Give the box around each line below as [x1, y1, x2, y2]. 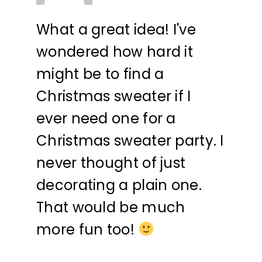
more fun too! [36, 219, 139, 239]
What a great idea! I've [36, 19, 196, 39]
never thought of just [36, 153, 186, 173]
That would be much [36, 197, 185, 217]
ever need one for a [36, 108, 176, 128]
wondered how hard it [36, 42, 194, 61]
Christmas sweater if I [36, 86, 191, 106]
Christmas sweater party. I [36, 130, 224, 150]
